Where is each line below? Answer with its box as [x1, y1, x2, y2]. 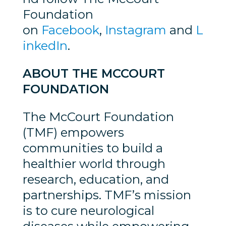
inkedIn [22, 38, 68, 53]
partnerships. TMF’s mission [22, 188, 191, 203]
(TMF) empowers [22, 125, 124, 140]
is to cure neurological [22, 203, 154, 218]
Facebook [38, 23, 99, 38]
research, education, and [22, 172, 169, 187]
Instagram [101, 23, 166, 38]
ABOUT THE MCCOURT [22, 66, 165, 81]
